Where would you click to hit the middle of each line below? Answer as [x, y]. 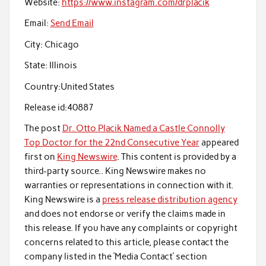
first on [40, 157]
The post [43, 129]
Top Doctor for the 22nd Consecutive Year [112, 143]
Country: [42, 86]
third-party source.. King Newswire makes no [115, 171]
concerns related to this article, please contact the [126, 243]
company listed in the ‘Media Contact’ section [115, 257]
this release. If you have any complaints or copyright [131, 228]
